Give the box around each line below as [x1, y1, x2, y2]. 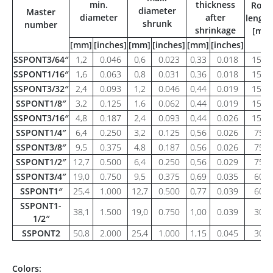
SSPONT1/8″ [16, 97, 66, 109]
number [24, 19, 57, 30]
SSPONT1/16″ [13, 68, 68, 80]
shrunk [142, 18, 172, 29]
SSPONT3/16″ [13, 112, 68, 124]
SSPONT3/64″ [13, 54, 68, 65]
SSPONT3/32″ [13, 83, 68, 94]
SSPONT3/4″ [16, 171, 66, 182]
